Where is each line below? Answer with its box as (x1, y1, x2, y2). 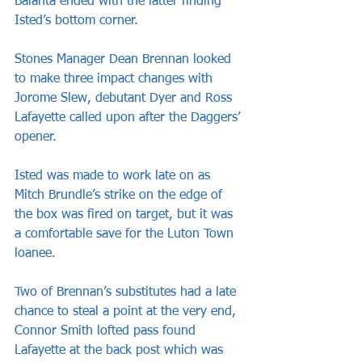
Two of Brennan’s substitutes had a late (15, 286, 240, 300)
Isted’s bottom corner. (15, 15, 138, 28)
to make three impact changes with (15, 73, 217, 86)
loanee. (15, 247, 56, 261)
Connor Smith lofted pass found (15, 325, 200, 339)
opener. (15, 131, 57, 145)
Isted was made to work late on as (15, 170, 214, 183)
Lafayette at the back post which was (15, 344, 227, 358)
